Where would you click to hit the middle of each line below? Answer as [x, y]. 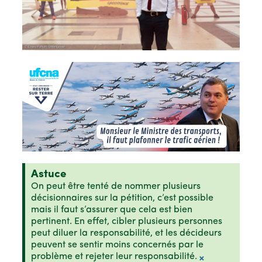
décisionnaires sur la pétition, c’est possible [122, 199]
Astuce [49, 175]
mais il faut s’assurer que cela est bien [112, 210]
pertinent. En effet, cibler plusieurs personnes [127, 222]
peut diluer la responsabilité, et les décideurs [126, 234]
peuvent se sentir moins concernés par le [117, 245]
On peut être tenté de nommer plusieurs [116, 187]
